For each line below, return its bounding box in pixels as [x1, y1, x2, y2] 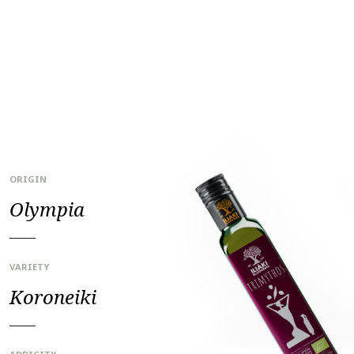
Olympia [9, 196, 85, 222]
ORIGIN [9, 173, 47, 185]
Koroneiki [9, 284, 96, 310]
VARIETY [9, 261, 49, 273]
